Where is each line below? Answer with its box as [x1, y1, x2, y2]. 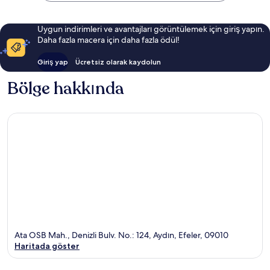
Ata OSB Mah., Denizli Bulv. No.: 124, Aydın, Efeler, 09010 [14, 229, 228, 240]
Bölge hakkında [7, 77, 124, 101]
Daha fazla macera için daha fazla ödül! [37, 34, 180, 46]
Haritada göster [14, 240, 80, 251]
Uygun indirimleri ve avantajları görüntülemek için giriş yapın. [37, 24, 265, 35]
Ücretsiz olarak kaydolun [75, 57, 161, 67]
